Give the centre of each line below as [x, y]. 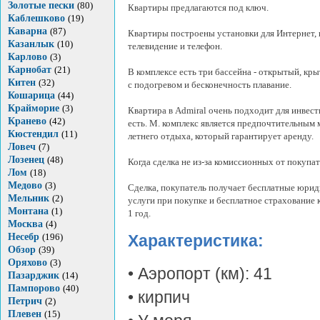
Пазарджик [34, 275]
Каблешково [36, 18]
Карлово [27, 57]
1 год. [139, 214]
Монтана [28, 211]
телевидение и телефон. [175, 46]
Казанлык [31, 44]
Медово [25, 185]
